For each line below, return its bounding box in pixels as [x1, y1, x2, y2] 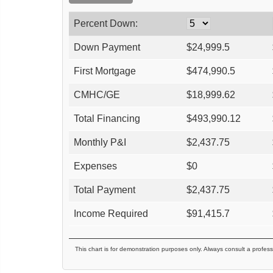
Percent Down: [74, 18, 138, 29]
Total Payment [74, 185, 135, 196]
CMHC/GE [74, 90, 120, 101]
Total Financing [74, 113, 140, 124]
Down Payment [74, 42, 140, 53]
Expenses [74, 161, 117, 172]
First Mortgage [74, 66, 136, 77]
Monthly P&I [74, 137, 126, 148]
